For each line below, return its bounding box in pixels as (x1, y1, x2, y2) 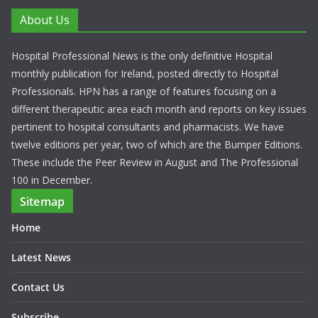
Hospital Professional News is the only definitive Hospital (11, 49, 273, 62)
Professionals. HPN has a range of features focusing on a (11, 84, 276, 98)
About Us (20, 12, 70, 28)
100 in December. (11, 173, 92, 187)
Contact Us (11, 280, 65, 294)
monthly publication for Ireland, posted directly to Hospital (11, 67, 278, 80)
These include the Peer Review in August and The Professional (11, 155, 298, 169)
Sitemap (20, 194, 65, 209)
